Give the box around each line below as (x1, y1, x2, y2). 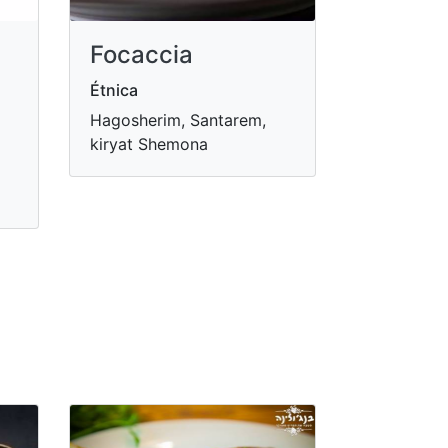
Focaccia (89, 39, 193, 69)
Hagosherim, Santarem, (89, 109, 266, 130)
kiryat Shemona (89, 133, 208, 154)
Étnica (89, 79, 138, 100)
